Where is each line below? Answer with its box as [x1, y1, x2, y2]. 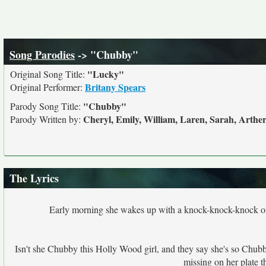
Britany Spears [85, 80, 145, 94]
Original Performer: [10, 81, 85, 93]
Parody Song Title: [10, 100, 83, 112]
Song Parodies [9, 47, 75, 62]
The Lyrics [9, 170, 59, 186]
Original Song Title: [10, 68, 87, 80]
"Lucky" [87, 67, 124, 81]
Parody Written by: [10, 113, 83, 125]
